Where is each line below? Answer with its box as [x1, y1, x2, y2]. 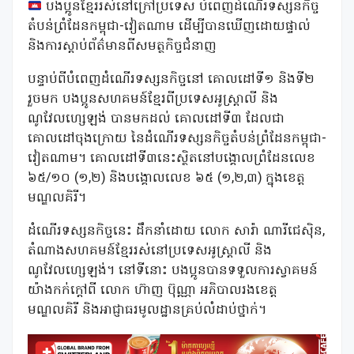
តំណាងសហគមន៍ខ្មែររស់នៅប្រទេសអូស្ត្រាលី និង [28, 242, 272, 261]
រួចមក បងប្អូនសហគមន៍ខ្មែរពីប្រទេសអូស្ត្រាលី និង [28, 90, 278, 109]
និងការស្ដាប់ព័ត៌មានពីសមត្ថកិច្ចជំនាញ [28, 37, 217, 56]
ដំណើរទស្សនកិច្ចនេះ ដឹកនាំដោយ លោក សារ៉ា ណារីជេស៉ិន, [28, 222, 325, 241]
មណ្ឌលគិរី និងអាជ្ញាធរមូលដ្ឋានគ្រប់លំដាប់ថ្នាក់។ [28, 301, 266, 320]
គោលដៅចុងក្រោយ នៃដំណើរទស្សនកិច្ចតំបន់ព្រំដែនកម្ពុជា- [28, 130, 326, 149]
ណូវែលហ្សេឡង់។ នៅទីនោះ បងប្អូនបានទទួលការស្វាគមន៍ [28, 262, 318, 281]
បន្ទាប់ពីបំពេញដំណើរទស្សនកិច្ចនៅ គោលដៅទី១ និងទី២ [28, 70, 314, 89]
